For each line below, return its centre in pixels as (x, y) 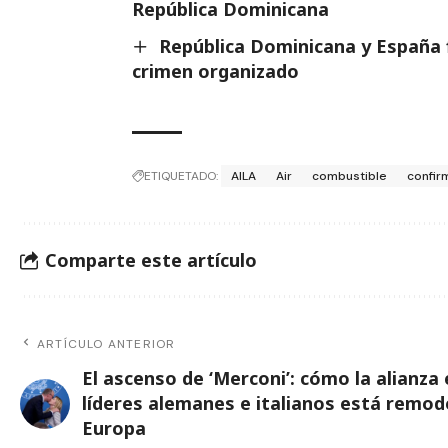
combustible (349, 176)
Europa (114, 428)
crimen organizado (215, 71)
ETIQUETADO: (180, 176)
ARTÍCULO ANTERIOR (106, 344)
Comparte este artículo (151, 259)
